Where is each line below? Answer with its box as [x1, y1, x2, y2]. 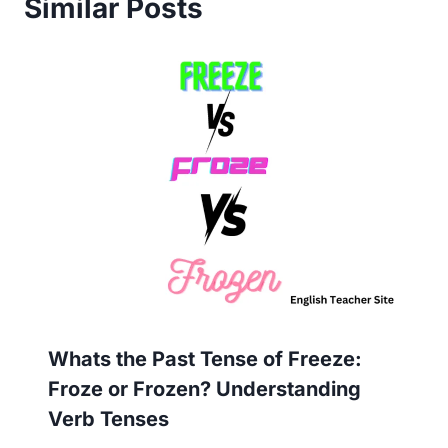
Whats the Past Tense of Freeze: [48, 346, 362, 371]
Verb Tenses [48, 406, 169, 431]
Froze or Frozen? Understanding [48, 376, 361, 401]
